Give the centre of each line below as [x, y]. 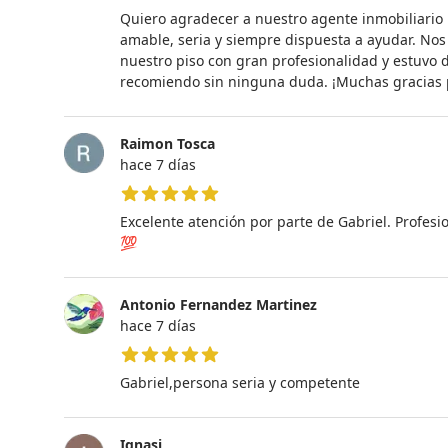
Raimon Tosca [167, 143]
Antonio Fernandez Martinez [218, 304]
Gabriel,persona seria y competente [240, 382]
